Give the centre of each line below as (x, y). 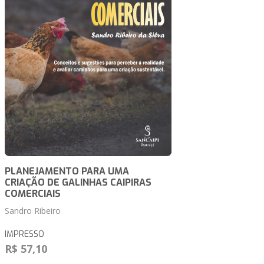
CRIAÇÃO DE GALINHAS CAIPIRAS (78, 183)
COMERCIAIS (33, 194)
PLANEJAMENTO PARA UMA (67, 171)
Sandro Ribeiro (33, 211)
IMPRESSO (24, 235)
